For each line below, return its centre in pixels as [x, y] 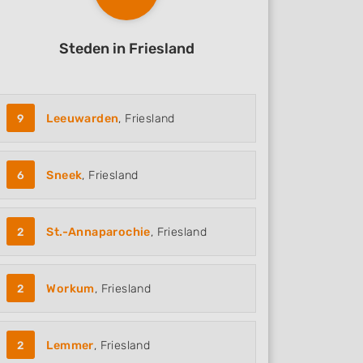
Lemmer [70, 346]
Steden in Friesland [126, 49]
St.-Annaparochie [98, 232]
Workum [70, 289]
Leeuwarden [83, 119]
